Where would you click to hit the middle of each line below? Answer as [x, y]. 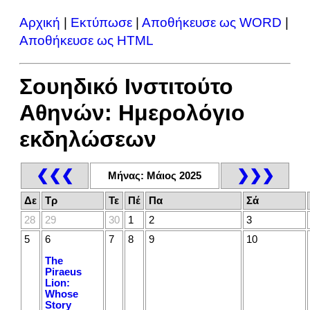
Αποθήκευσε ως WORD [212, 22]
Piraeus [63, 272]
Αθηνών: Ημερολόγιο [132, 112]
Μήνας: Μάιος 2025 [155, 175]
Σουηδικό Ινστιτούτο [126, 86]
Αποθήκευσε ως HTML [86, 40]
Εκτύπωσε [101, 22]
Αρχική [40, 22]
